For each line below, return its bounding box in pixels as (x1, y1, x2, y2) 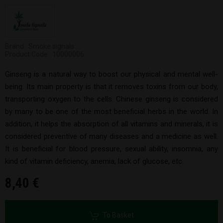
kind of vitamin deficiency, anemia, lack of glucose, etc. (5, 156, 184, 166)
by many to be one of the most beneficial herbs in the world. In (5, 107, 218, 116)
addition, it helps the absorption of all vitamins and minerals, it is (5, 119, 218, 128)
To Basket (99, 211, 134, 219)
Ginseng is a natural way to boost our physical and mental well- (5, 69, 218, 79)
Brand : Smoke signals (5, 42, 74, 50)
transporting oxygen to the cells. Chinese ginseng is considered (5, 94, 218, 104)
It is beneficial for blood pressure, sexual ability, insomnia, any (5, 144, 218, 153)
